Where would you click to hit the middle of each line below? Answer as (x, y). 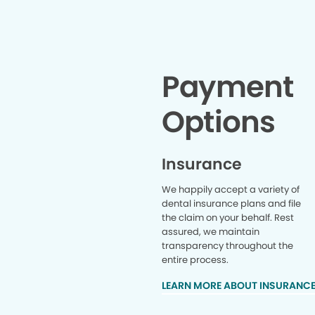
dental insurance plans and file (232, 204)
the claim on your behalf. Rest (228, 218)
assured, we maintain (211, 232)
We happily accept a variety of (231, 189)
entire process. (197, 260)
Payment (228, 87)
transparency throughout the (228, 246)
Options (219, 122)
